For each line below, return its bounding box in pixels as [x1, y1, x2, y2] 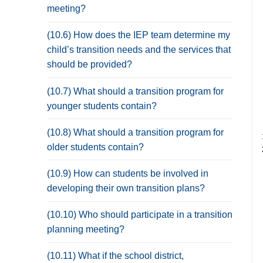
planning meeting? [47, 224, 124, 235]
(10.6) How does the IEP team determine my [47, 30, 230, 41]
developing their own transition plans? [47, 183, 205, 193]
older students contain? [47, 141, 144, 152]
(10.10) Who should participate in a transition [47, 210, 232, 220]
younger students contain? [47, 100, 157, 111]
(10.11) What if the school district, [47, 251, 184, 261]
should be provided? [47, 59, 132, 70]
